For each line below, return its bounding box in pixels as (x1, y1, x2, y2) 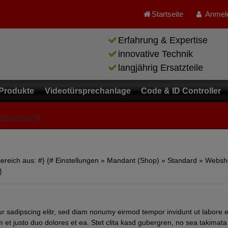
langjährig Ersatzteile (118, 62, 203, 73)
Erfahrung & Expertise (118, 35, 208, 45)
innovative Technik (118, 48, 193, 59)
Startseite (151, 9, 183, 18)
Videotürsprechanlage (44, 87, 131, 96)
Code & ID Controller (141, 87, 221, 96)
